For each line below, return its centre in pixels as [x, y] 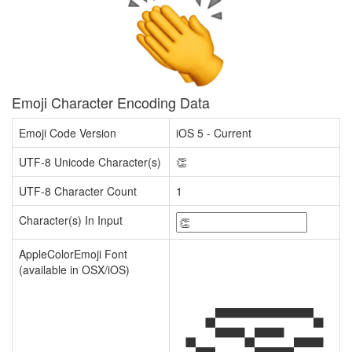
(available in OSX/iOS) [74, 269]
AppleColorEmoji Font [73, 254]
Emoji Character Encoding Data [111, 102]
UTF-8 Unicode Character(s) [90, 162]
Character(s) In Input [71, 220]
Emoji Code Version [68, 133]
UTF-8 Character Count [78, 191]
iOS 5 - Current [214, 133]
